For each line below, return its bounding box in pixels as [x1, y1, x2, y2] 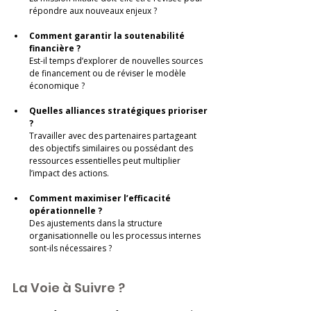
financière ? [29, 42, 81, 55]
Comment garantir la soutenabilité [29, 30, 187, 42]
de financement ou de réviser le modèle [29, 67, 188, 80]
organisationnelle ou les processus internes [29, 230, 203, 242]
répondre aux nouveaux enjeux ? [29, 5, 157, 17]
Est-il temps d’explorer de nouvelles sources [29, 55, 205, 67]
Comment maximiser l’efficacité [29, 192, 173, 205]
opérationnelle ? [29, 205, 102, 217]
